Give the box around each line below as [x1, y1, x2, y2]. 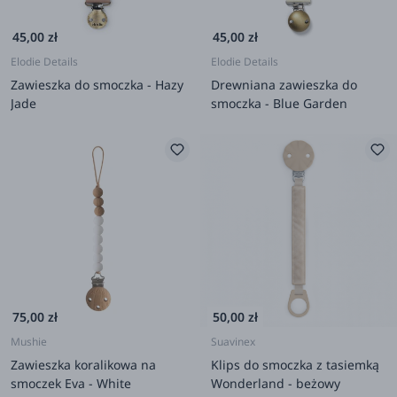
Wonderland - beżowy [211, 374, 340, 392]
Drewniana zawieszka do [211, 75, 357, 93]
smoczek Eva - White [11, 374, 131, 392]
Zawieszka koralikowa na [11, 355, 156, 373]
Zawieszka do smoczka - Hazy [11, 75, 183, 93]
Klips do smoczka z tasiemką [211, 355, 379, 373]
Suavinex [211, 333, 255, 349]
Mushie [11, 333, 47, 349]
